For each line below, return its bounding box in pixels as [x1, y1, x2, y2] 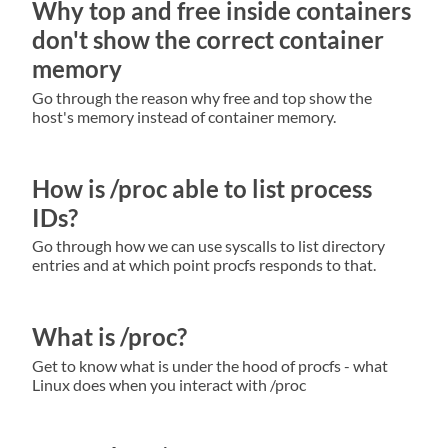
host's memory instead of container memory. [32, 106, 336, 126]
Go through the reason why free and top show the [32, 87, 372, 107]
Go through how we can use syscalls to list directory [32, 236, 385, 256]
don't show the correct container [32, 24, 384, 54]
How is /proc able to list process [32, 173, 372, 203]
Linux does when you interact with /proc [32, 375, 306, 395]
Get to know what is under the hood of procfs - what [32, 356, 388, 376]
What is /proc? [32, 322, 187, 352]
